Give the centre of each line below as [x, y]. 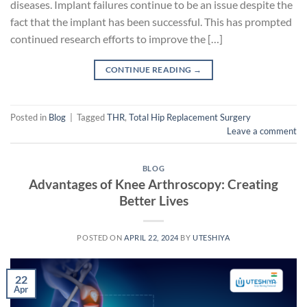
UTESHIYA [211, 237]
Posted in [29, 117]
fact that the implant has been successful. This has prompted [151, 22]
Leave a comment [262, 131]
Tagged [92, 117]
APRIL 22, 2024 [151, 237]
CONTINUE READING [149, 70]
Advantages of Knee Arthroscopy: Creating [153, 184]
